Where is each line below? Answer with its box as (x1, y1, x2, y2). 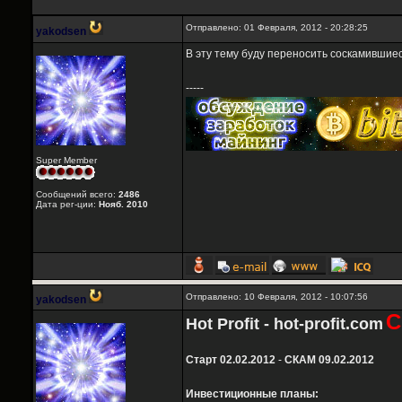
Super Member (36, 155, 97, 166)
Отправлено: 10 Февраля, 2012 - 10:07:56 (186, 292, 368, 302)
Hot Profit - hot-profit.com (186, 315, 383, 334)
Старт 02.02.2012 (186, 354, 275, 367)
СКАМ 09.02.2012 (284, 354, 374, 367)
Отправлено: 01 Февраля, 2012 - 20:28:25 (186, 22, 368, 33)
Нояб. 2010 (99, 199, 148, 210)
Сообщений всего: (36, 189, 118, 200)
